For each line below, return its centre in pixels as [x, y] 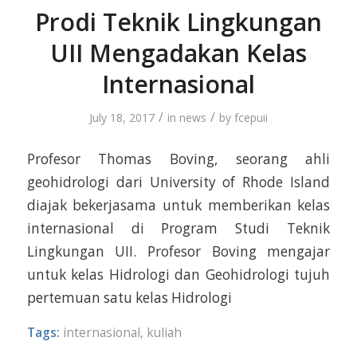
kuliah [164, 332]
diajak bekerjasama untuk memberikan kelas [178, 205]
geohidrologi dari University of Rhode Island [178, 182]
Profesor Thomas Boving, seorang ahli [178, 159]
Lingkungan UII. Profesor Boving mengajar [178, 251]
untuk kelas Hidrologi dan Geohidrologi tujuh [178, 274]
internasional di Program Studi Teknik [178, 228]
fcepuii [251, 118]
